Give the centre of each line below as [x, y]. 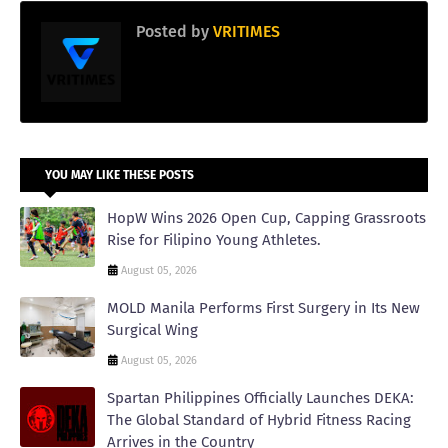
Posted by [172, 31]
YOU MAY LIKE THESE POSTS [119, 174]
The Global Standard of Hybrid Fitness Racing [259, 419]
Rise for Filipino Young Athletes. [214, 239]
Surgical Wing [152, 329]
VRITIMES [244, 31]
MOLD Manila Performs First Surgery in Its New [263, 307]
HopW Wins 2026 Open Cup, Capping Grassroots [266, 217]
